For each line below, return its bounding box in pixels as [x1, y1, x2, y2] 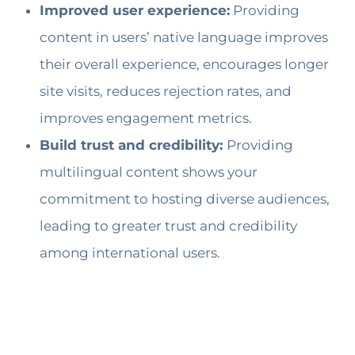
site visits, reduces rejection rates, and [40, 82, 292, 99]
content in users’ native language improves [40, 29, 328, 45]
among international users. [40, 244, 220, 261]
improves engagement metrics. [40, 109, 252, 126]
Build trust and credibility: [40, 136, 227, 153]
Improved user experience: [40, 2, 230, 18]
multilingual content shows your [40, 163, 258, 180]
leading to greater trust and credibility [40, 217, 297, 234]
